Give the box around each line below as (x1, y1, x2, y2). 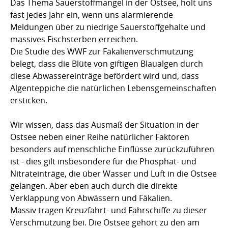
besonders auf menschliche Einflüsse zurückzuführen (10, 143, 214, 155)
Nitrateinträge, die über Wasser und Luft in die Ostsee (10, 167, 217, 179)
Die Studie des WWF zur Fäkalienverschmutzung (10, 45, 193, 57)
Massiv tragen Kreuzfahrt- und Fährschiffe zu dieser (10, 204, 207, 216)
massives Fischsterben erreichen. (10, 33, 138, 45)
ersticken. (10, 94, 47, 106)
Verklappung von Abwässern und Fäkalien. (10, 192, 172, 204)
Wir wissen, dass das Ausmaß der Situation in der (10, 119, 199, 130)
